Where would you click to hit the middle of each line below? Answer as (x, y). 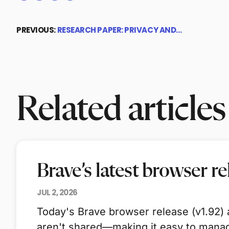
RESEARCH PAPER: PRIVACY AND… (119, 30)
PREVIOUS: (37, 30)
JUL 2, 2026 (58, 192)
